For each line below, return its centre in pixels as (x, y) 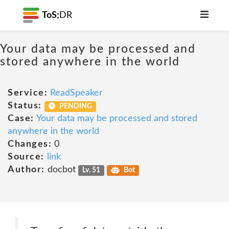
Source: (26, 157)
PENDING (75, 106)
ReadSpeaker (76, 93)
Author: (26, 170)
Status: (25, 106)
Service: (28, 93)
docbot (61, 170)
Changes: (30, 144)
